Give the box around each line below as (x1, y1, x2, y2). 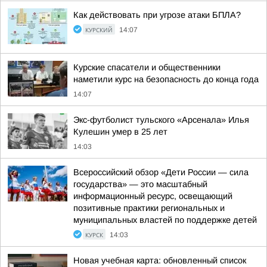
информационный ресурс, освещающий (73, 191, 232, 201)
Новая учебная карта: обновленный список (73, 256, 246, 265)
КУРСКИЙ (85, 26, 113, 34)
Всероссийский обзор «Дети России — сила (73, 167, 249, 177)
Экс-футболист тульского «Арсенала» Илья (73, 115, 249, 125)
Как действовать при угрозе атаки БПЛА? (73, 10, 241, 20)
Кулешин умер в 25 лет (73, 127, 167, 136)
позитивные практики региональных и (73, 203, 225, 213)
